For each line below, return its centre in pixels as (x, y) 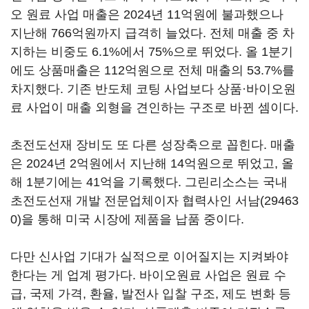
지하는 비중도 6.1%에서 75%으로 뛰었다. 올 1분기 (152, 51)
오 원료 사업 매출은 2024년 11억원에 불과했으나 (147, 14)
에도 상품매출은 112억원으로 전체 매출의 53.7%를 (152, 70)
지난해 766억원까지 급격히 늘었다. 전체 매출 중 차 (152, 33)
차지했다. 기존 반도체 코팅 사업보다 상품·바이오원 (153, 89)
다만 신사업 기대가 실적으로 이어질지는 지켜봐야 (149, 256)
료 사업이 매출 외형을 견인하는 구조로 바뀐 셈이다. (154, 107)
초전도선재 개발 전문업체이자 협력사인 (123, 200)
